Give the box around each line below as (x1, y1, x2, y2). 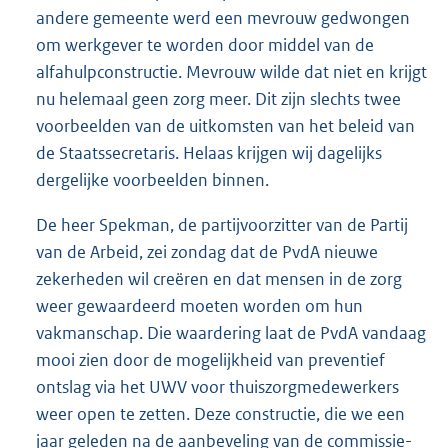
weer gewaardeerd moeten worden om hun (36, 295, 363, 318)
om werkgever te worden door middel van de (36, 34, 374, 57)
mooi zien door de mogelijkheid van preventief (36, 349, 385, 372)
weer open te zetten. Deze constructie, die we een (36, 403, 405, 426)
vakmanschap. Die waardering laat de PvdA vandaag (36, 322, 426, 345)
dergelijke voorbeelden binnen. (36, 169, 269, 192)
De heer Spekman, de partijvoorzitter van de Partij (36, 214, 408, 237)
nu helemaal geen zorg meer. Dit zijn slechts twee (36, 88, 401, 111)
